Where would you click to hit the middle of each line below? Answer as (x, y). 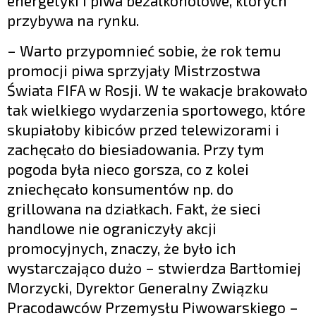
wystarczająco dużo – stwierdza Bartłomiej (154, 268)
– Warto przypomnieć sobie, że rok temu (144, 51)
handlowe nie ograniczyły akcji (112, 229)
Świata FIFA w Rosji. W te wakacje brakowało (157, 90)
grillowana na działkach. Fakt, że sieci (134, 209)
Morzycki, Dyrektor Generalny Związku (138, 288)
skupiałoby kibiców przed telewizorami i (143, 130)
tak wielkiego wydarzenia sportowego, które (156, 110)
